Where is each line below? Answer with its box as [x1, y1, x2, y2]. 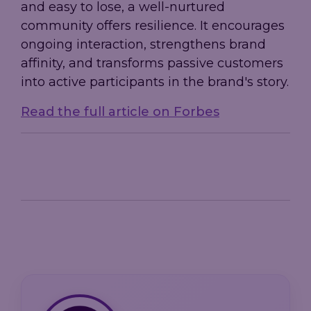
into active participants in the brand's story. [21, 74, 289, 90]
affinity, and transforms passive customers [21, 56, 283, 72]
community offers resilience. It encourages [21, 18, 285, 34]
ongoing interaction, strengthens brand [21, 37, 266, 53]
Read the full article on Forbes [21, 104, 219, 120]
